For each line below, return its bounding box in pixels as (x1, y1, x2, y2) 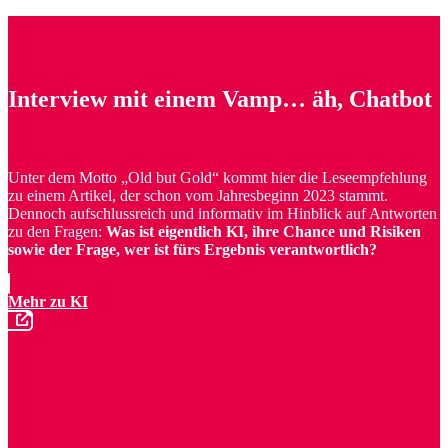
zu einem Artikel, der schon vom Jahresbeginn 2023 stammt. (8, 187, 388, 205)
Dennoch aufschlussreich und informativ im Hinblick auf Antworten (8, 205, 437, 223)
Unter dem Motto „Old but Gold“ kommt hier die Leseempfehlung (8, 169, 427, 187)
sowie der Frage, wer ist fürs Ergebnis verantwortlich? (8, 241, 377, 259)
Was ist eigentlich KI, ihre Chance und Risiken (106, 223, 421, 241)
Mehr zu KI (8, 293, 88, 311)
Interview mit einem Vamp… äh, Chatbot (8, 86, 432, 113)
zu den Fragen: (8, 223, 106, 241)
